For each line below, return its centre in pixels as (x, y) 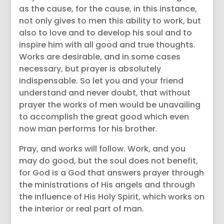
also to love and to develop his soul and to (106, 33)
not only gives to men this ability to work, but (110, 21)
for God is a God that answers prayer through (112, 173)
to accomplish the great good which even (104, 117)
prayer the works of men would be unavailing (110, 105)
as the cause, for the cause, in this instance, (108, 9)
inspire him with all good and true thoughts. (107, 45)
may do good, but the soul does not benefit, (109, 161)
